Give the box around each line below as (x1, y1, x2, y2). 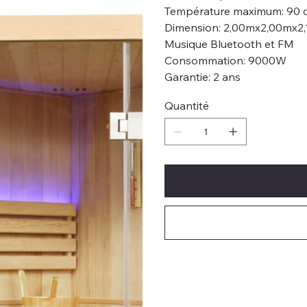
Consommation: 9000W (164, 53, 286, 67)
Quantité (164, 99, 209, 112)
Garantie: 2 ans (164, 70, 241, 84)
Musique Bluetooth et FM (164, 37, 294, 51)
